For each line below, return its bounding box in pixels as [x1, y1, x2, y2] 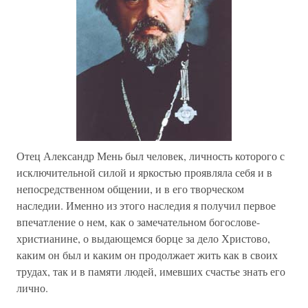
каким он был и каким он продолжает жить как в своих [16, 247, 278, 262]
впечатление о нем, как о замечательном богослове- [16, 214, 260, 229]
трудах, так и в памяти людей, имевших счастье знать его [16, 264, 285, 278]
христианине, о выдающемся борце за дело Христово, [16, 231, 270, 245]
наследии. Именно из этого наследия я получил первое [16, 198, 276, 212]
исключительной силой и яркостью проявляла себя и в [16, 165, 272, 179]
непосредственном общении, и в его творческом [16, 181, 244, 196]
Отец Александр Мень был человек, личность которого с [16, 148, 285, 163]
